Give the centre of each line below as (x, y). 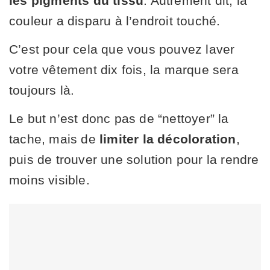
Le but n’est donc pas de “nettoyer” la (119, 119)
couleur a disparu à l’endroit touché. (115, 21)
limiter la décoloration (168, 139)
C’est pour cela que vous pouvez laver (122, 49)
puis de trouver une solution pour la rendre (134, 160)
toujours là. (42, 90)
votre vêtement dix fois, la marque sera (124, 70)
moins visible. (49, 180)
